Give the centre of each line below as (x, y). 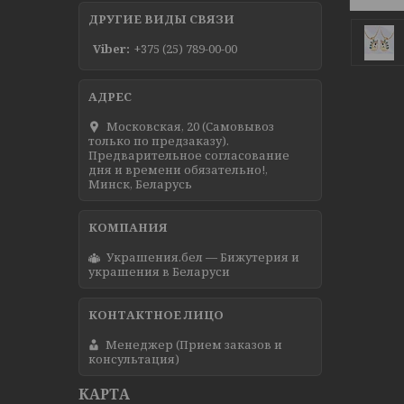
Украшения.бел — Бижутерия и (203, 257)
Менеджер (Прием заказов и (194, 344)
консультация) (134, 358)
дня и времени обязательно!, (178, 169)
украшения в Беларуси (159, 271)
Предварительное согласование (189, 155)
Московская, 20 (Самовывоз (190, 126)
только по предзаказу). (159, 140)
